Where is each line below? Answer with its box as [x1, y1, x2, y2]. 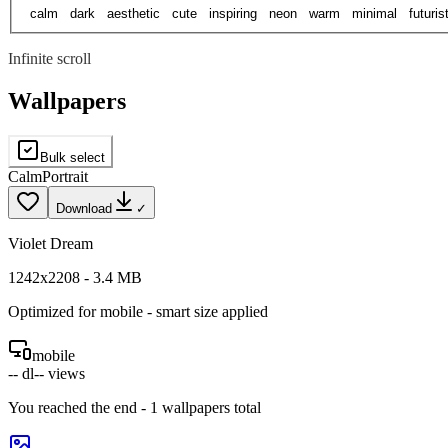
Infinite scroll [8, 50, 91, 68]
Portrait [42, 168, 88, 186]
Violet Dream [8, 235, 93, 253]
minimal [352, 6, 397, 22]
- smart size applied [143, 303, 268, 321]
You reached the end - [8, 399, 150, 417]
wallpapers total [158, 399, 261, 417]
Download [56, 201, 112, 217]
